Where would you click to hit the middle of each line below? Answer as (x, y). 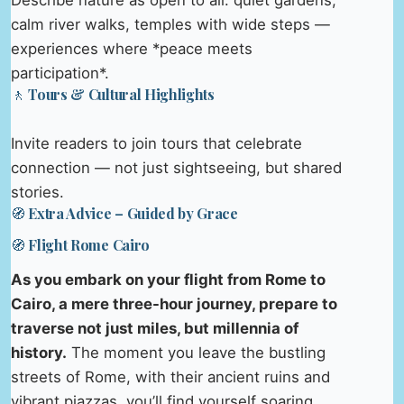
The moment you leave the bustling (196, 352)
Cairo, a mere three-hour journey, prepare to (174, 303)
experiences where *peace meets (132, 49)
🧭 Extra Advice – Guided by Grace (124, 214)
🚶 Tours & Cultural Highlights (113, 95)
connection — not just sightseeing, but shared (176, 168)
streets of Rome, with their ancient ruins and (170, 376)
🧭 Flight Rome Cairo (80, 244)
